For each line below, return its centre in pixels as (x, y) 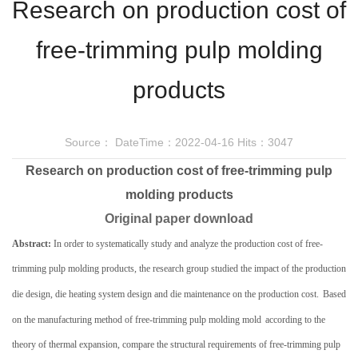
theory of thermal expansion (65, 344)
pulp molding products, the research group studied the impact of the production (196, 268)
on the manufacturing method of (74, 320)
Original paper (147, 219)
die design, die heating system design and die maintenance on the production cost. (165, 294)
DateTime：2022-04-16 (175, 142)
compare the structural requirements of (193, 344)
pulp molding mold (224, 320)
